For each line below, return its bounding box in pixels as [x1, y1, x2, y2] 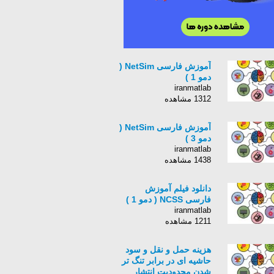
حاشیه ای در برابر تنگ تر [122, 256, 211, 265]
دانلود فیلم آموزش [145, 183, 211, 193]
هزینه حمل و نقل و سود [125, 245, 211, 254]
